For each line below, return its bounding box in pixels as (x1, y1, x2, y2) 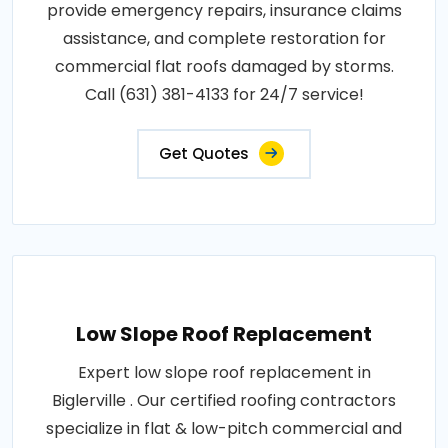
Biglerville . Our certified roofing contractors (52, 389, 396, 413)
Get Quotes (159, 143, 249, 165)
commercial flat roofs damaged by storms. (54, 55, 394, 79)
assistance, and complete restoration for (62, 27, 386, 51)
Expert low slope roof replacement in (77, 361, 371, 385)
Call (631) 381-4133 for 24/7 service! (84, 83, 364, 107)
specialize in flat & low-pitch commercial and (46, 417, 402, 441)
